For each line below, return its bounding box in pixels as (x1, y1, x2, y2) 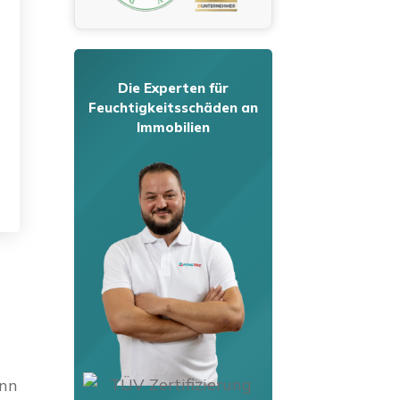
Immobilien (137, 118, 211, 136)
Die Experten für (118, 79, 229, 96)
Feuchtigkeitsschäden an (88, 98, 259, 116)
